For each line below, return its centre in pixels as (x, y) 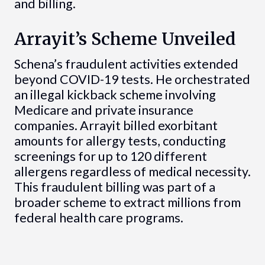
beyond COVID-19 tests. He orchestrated (132, 79)
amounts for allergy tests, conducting (120, 140)
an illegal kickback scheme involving (115, 94)
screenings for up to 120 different (110, 156)
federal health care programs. (98, 217)
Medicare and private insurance (104, 110)
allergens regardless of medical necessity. (132, 171)
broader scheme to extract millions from (127, 202)
